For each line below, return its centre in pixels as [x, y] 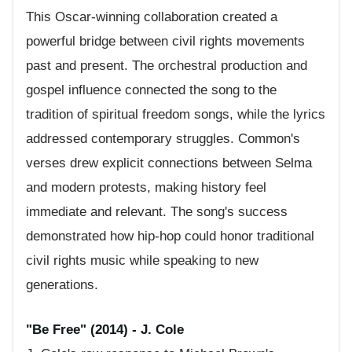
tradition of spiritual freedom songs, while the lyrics [176, 115]
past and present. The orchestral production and [167, 66]
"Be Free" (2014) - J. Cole [105, 329]
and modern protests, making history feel [146, 188]
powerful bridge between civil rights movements [165, 42]
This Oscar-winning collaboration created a [152, 17]
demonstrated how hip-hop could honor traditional [170, 236]
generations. [62, 285]
